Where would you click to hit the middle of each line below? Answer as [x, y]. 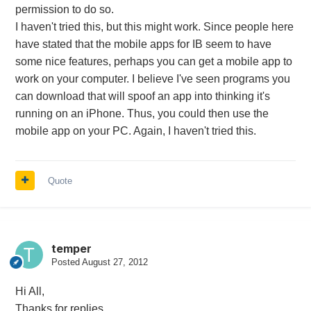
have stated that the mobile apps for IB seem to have [143, 44]
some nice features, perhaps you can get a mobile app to [153, 61]
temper [71, 248]
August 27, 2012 [115, 262]
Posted [66, 262]
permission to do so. [64, 9]
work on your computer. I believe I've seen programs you [152, 78]
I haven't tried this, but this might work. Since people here [154, 26]
